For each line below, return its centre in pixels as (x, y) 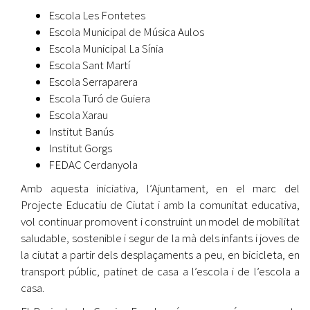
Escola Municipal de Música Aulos (126, 31)
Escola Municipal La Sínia (106, 48)
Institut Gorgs (80, 148)
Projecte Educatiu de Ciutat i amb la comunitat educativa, (160, 204)
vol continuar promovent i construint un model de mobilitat (160, 221)
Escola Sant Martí (89, 65)
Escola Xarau (78, 115)
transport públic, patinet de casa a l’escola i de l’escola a (160, 271)
